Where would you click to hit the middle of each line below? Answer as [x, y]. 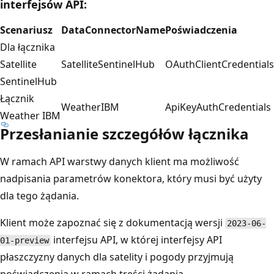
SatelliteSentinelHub [108, 64]
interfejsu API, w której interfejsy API [136, 239]
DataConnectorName [113, 30]
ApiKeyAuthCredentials [218, 107]
